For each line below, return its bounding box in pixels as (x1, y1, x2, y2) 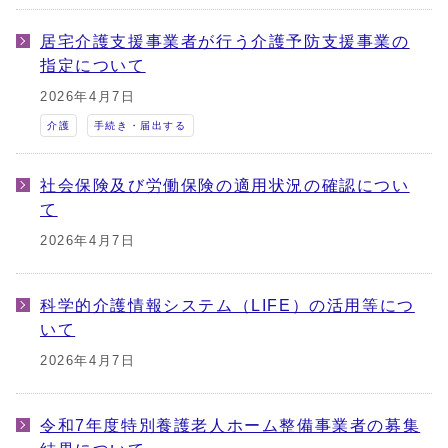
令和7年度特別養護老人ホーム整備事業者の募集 (40, 416, 421, 434)
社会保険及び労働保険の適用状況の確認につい (40, 176, 410, 194)
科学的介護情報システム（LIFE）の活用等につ (40, 296, 415, 314)
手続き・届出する (93, 120, 187, 131)
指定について (40, 56, 146, 74)
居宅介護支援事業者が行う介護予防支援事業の (40, 32, 410, 50)
